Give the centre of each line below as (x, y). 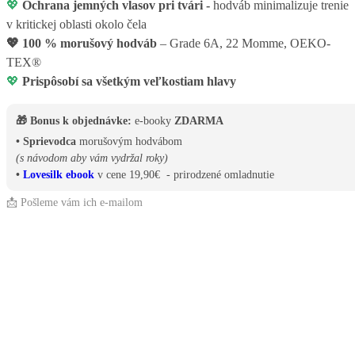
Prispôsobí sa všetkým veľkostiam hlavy (129, 82)
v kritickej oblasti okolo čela (76, 25)
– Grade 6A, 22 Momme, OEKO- (244, 44)
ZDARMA (199, 121)
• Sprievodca (46, 142)
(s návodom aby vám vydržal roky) (92, 158)
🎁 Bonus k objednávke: (74, 121)
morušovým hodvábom (129, 142)
